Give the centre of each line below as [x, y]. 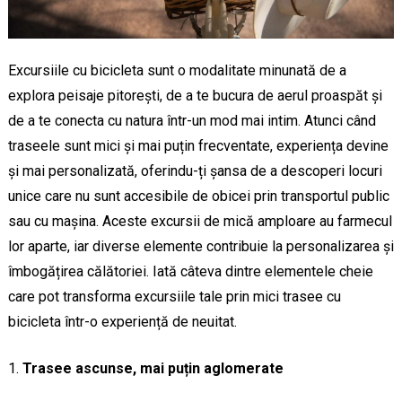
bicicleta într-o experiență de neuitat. [122, 322]
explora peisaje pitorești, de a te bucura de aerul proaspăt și [195, 96]
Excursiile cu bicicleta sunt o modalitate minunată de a [177, 71]
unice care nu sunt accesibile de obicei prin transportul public [198, 197]
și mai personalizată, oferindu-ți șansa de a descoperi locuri [195, 171]
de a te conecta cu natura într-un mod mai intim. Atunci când [192, 121]
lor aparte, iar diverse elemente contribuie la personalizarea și [201, 247]
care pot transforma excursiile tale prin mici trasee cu [174, 297]
